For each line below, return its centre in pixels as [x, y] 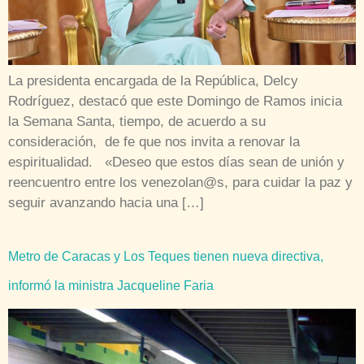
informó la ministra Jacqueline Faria [111, 285]
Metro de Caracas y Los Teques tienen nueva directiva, [166, 256]
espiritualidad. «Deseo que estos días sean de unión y [176, 162]
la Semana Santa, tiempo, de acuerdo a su [137, 121]
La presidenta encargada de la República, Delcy [153, 80]
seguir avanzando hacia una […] [106, 202]
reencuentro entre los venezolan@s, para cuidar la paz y [180, 182]
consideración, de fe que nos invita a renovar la [154, 141]
